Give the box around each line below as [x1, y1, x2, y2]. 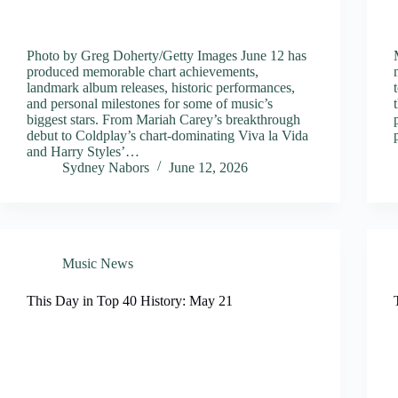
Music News [62, 255, 133, 271]
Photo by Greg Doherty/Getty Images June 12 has [27, 47, 306, 63]
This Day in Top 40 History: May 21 [27, 292, 233, 308]
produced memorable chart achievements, [27, 63, 259, 79]
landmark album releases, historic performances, [27, 79, 295, 95]
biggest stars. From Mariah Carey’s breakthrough [27, 111, 300, 127]
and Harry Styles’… [27, 143, 139, 159]
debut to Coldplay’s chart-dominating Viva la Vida [27, 127, 308, 143]
